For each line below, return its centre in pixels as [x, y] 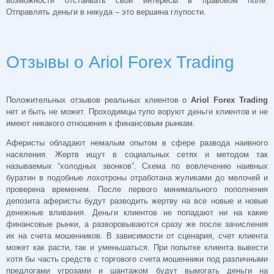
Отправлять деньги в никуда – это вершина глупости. [106, 12]
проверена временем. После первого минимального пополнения [137, 190]
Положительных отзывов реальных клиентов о [99, 100]
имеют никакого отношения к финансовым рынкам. [101, 124]
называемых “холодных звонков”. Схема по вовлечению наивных [137, 166]
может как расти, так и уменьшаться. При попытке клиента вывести [137, 248]
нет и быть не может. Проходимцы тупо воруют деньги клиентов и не [137, 112]
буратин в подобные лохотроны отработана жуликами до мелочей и [137, 178]
